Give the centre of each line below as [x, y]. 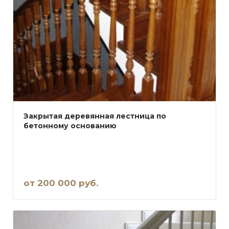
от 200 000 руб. [61, 183]
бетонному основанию [70, 125]
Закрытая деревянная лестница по [95, 116]
